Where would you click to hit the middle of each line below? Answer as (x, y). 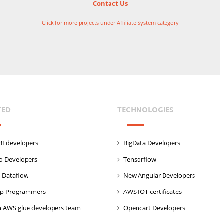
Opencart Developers (154, 208)
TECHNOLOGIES (145, 110)
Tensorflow (140, 159)
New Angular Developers (159, 175)
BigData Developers (152, 143)
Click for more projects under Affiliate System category (110, 22)
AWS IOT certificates (152, 192)
